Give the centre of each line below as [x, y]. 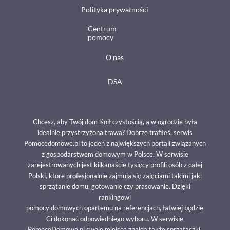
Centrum [102, 28]
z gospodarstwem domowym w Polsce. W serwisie [115, 154]
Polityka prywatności [115, 9]
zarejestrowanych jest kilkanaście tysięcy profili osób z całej [115, 165]
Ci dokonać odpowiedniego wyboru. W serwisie [115, 218]
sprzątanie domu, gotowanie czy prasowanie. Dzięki [115, 186]
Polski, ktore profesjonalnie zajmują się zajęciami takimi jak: [115, 175]
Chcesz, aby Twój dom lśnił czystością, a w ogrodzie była [115, 121]
